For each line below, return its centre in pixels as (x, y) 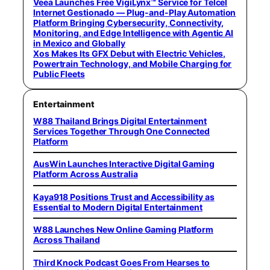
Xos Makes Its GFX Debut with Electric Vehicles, (130, 53)
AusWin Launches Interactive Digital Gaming (124, 164)
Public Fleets (59, 74)
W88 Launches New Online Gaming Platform (124, 230)
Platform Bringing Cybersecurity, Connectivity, (129, 22)
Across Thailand (67, 240)
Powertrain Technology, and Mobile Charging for (133, 63)
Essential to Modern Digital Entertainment (118, 207)
